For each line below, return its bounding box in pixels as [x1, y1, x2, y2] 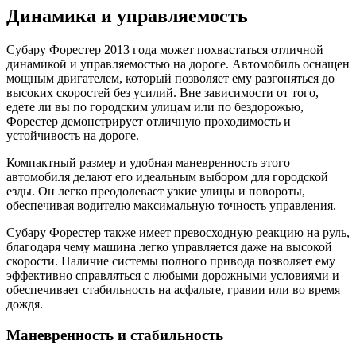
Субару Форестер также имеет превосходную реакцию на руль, [6, 225, 350, 239]
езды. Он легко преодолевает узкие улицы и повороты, [6, 184, 305, 198]
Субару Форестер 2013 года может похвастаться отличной [6, 42, 323, 56]
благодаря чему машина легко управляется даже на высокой [6, 239, 332, 253]
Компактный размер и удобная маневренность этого [6, 155, 290, 169]
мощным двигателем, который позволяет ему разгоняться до [6, 71, 335, 85]
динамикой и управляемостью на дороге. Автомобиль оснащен [6, 56, 350, 71]
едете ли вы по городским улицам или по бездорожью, [6, 99, 304, 114]
